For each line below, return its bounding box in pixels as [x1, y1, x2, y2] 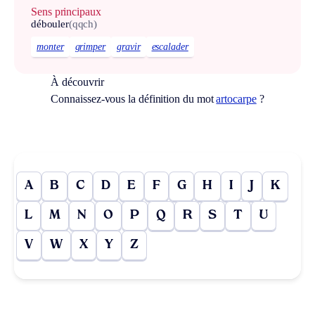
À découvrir [51, 75, 104, 88]
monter [37, 41, 64, 52]
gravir [116, 41, 141, 52]
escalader [151, 41, 188, 52]
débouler [31, 18, 69, 30]
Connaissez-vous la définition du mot [51, 92, 217, 105]
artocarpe [216, 92, 257, 105]
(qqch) [68, 18, 97, 30]
